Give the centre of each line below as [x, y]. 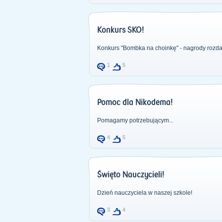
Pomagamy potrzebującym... [135, 120]
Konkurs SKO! [120, 30]
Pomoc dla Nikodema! [135, 103]
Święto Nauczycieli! [130, 175]
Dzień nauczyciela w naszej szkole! [144, 193]
